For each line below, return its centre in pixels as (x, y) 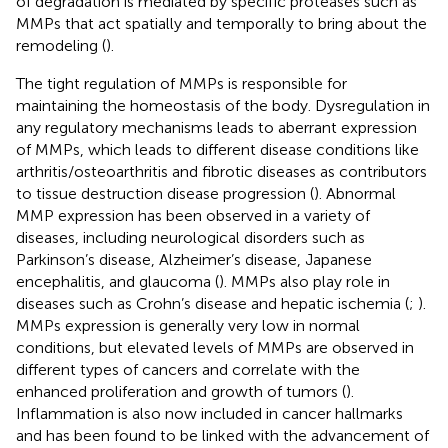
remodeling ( (61, 45)
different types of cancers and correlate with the (188, 369)
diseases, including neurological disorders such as (190, 237)
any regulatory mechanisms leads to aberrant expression (216, 127)
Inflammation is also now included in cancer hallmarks (209, 413)
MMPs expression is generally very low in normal (188, 325)
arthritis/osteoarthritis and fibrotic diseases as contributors (221, 171)
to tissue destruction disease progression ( (165, 193)
